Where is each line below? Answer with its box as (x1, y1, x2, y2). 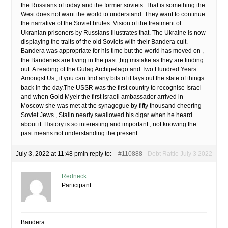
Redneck (62, 173, 87, 180)
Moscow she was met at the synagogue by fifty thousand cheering (21, 102, 202, 109)
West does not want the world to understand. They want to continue (21, 11, 205, 18)
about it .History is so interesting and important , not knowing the (21, 121, 196, 128)
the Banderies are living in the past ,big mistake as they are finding (21, 56, 204, 64)
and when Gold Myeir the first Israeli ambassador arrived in (21, 93, 183, 100)
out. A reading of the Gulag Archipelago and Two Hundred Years (21, 66, 196, 73)
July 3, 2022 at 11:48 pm (16, 150, 83, 157)
